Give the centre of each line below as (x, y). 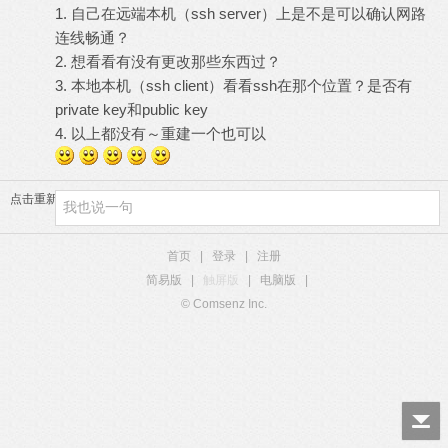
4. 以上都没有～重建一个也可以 (160, 133)
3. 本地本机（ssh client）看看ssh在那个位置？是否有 (233, 85)
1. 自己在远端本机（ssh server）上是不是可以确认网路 (240, 13)
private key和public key (131, 109)
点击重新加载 (46, 199)
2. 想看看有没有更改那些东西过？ (168, 61)
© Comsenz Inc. (224, 304)
